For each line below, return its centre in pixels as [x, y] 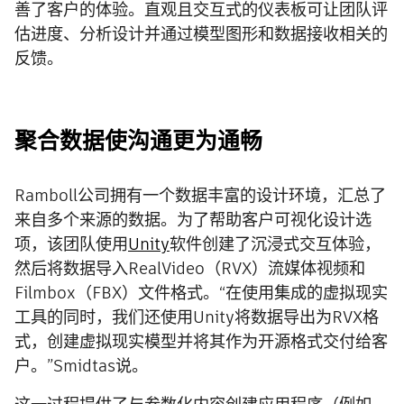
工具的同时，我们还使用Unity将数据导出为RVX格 [197, 317]
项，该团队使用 [71, 244]
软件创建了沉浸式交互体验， [275, 244]
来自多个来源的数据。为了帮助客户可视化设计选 [193, 220]
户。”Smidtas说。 [81, 366]
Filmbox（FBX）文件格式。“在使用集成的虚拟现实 [201, 293]
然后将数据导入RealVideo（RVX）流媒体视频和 [190, 269]
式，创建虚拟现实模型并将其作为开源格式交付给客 [201, 342]
